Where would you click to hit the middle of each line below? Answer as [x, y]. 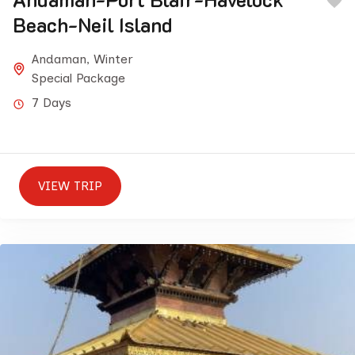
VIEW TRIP [70, 186]
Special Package [78, 78]
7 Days [52, 103]
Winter [113, 59]
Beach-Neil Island [93, 25]
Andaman [59, 59]
